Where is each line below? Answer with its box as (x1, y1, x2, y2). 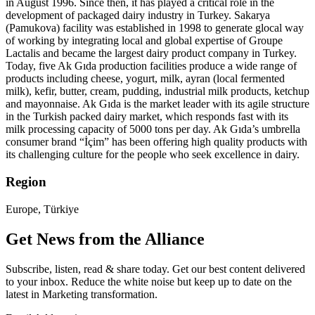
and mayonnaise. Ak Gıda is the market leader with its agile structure (6, 98, 309, 110)
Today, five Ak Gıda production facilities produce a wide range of (6, 60, 297, 72)
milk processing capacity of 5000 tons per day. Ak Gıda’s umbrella (6, 123, 300, 136)
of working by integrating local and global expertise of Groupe (6, 34, 283, 47)
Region (6, 174, 46, 190)
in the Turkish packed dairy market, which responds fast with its (6, 110, 288, 123)
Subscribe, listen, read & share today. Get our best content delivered (6, 262, 305, 275)
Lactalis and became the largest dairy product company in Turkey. (6, 47, 297, 60)
